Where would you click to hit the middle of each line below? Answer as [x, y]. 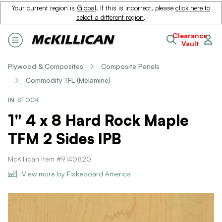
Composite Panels [130, 66]
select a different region [110, 17]
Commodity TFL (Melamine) [68, 80]
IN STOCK [24, 100]
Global [86, 8]
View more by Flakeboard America [76, 174]
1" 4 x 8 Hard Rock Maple [98, 120]
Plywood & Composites [46, 66]
